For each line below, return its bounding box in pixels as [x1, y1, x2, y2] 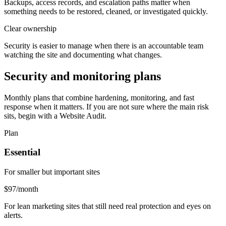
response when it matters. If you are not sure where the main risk [4, 102, 209, 111]
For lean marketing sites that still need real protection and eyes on [4, 202, 211, 211]
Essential [4, 147, 40, 158]
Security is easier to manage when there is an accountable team [4, 41, 203, 50]
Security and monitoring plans [4, 69, 161, 83]
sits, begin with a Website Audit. [4, 111, 106, 120]
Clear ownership [4, 24, 56, 33]
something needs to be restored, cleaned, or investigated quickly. [4, 7, 208, 16]
